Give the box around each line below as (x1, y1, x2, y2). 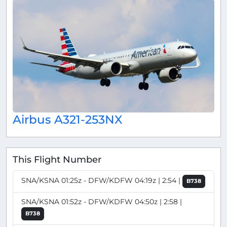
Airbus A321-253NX (13, 111, 122, 127)
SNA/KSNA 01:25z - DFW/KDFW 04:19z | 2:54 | (21, 176, 182, 185)
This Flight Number (13, 154, 101, 165)
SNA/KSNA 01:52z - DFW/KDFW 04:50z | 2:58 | (21, 197, 182, 207)
